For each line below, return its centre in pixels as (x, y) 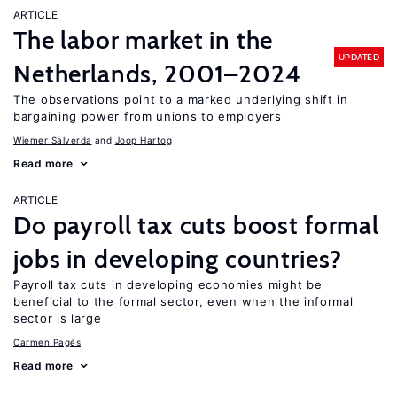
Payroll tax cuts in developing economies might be (168, 284)
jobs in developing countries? (178, 259)
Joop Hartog (143, 140)
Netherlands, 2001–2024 (157, 74)
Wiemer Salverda (53, 140)
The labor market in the (144, 40)
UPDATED (358, 57)
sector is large (58, 318)
